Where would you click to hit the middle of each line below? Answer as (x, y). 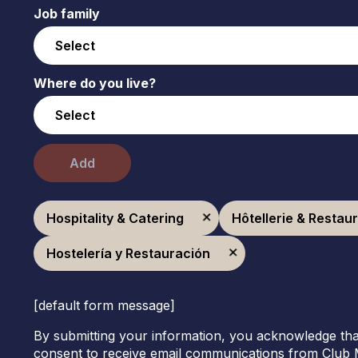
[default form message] (104, 305)
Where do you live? (94, 83)
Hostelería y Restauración (128, 253)
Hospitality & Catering (115, 218)
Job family (66, 13)
